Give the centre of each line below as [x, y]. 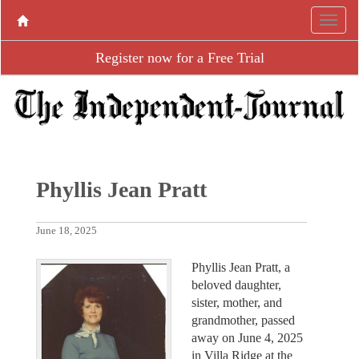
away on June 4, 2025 [247, 337]
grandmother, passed [243, 320]
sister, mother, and [237, 302]
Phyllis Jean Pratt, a [241, 267]
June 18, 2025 [66, 230]
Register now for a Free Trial [179, 58]
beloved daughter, [236, 284]
